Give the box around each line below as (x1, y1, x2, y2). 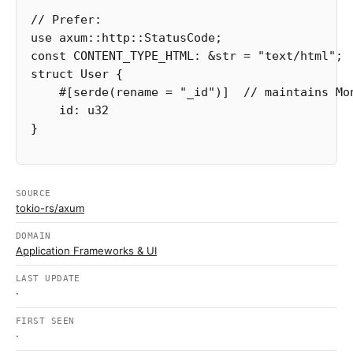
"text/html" (258, 49, 336, 63)
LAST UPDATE (16, 273, 80, 284)
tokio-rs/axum (16, 202, 84, 214)
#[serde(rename (59, 85, 158, 99)
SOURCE (16, 188, 51, 199)
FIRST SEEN (16, 316, 75, 326)
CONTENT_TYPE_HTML (73, 49, 194, 63)
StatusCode (144, 31, 215, 45)
